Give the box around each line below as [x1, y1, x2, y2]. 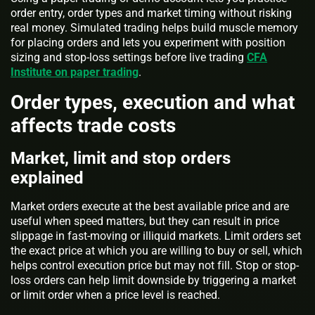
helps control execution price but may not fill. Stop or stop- [11, 258, 299, 272]
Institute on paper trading [11, 65, 139, 79]
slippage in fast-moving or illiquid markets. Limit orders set [11, 229, 301, 243]
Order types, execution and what [11, 90, 295, 114]
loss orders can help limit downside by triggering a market [11, 273, 296, 287]
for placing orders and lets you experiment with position [11, 35, 285, 49]
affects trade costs [11, 113, 176, 137]
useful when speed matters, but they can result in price [11, 214, 279, 228]
